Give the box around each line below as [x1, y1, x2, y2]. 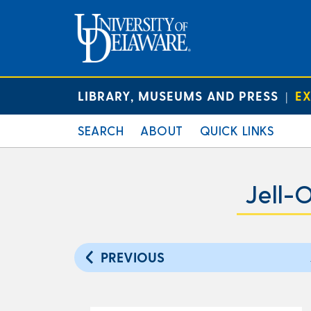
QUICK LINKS [199, 123, 274, 137]
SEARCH [78, 123, 124, 137]
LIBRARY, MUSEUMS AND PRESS [78, 88, 278, 103]
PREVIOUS [101, 249, 165, 265]
